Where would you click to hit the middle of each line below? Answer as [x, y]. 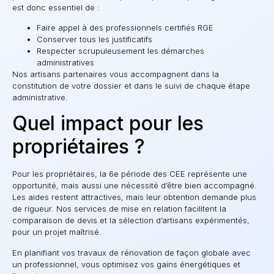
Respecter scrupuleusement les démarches [120, 50]
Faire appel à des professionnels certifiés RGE [125, 27]
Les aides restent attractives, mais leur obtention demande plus [134, 197]
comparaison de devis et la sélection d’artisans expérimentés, [131, 220]
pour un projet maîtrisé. [57, 232]
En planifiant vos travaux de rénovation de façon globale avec [131, 252]
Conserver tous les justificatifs [94, 39]
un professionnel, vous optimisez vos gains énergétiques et [126, 264]
